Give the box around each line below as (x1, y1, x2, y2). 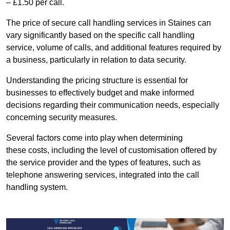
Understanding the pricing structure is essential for (6, 76, 188, 85)
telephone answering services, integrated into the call (6, 170, 199, 180)
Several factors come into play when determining (6, 133, 183, 143)
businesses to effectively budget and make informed (6, 88, 194, 98)
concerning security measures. (6, 113, 117, 122)
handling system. (6, 183, 68, 192)
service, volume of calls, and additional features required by (6, 43, 221, 52)
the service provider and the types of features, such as (6, 158, 201, 167)
